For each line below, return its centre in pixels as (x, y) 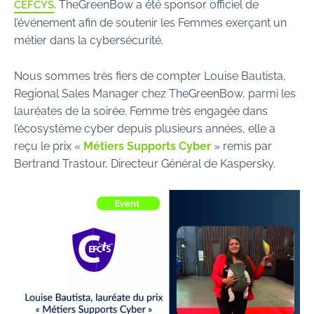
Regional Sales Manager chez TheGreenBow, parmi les (155, 93)
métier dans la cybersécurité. (89, 39)
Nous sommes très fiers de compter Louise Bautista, (150, 75)
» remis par (241, 145)
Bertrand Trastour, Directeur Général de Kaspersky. (145, 163)
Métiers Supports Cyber (147, 145)
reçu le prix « (49, 145)
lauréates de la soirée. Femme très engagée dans (141, 110)
